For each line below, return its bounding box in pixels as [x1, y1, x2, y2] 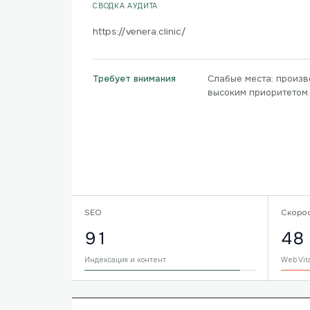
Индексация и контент [84, 255, 166, 264]
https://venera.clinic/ [93, 26, 186, 37]
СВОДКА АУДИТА [93, 1, 158, 10]
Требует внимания [93, 73, 176, 84]
